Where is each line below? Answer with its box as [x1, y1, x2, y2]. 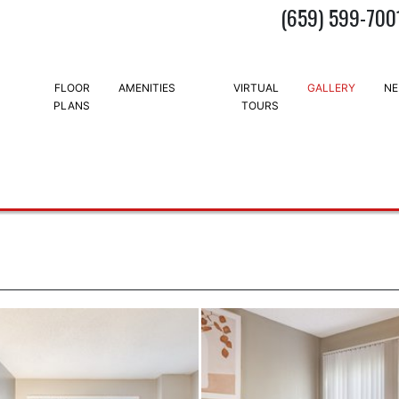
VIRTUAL [232, 81, 279, 94]
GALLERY [306, 81, 355, 94]
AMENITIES [118, 81, 175, 94]
